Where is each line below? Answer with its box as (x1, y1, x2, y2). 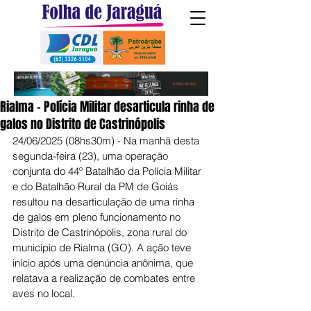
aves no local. (12, 287, 75, 300)
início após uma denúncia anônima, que (12, 256, 196, 269)
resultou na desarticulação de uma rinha (12, 195, 197, 208)
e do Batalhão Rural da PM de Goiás (12, 180, 181, 193)
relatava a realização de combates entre (12, 271, 198, 285)
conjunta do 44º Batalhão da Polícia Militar (12, 165, 204, 178)
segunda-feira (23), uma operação (12, 149, 171, 162)
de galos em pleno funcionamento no (12, 210, 183, 224)
